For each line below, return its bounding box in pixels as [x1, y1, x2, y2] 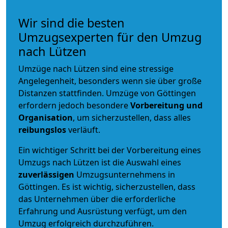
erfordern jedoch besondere [18, 99, 130, 111]
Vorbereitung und [130, 99, 203, 111]
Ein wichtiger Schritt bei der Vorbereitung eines [18, 144, 201, 156]
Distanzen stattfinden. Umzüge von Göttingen [18, 87, 196, 99]
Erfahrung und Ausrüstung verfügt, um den [18, 205, 187, 217]
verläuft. [66, 124, 100, 135]
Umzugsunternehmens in [76, 168, 175, 180]
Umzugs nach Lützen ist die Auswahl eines [18, 156, 181, 168]
